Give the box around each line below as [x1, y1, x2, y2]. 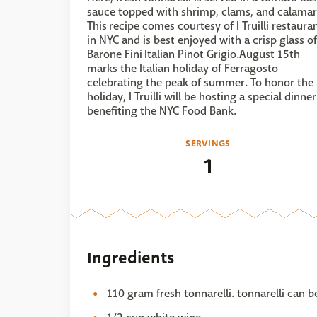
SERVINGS [185, 137, 231, 150]
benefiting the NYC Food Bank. [87, 103, 238, 118]
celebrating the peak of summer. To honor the [87, 75, 313, 90]
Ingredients [87, 246, 174, 270]
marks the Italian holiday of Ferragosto [87, 61, 278, 76]
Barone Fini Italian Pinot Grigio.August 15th [87, 47, 300, 62]
